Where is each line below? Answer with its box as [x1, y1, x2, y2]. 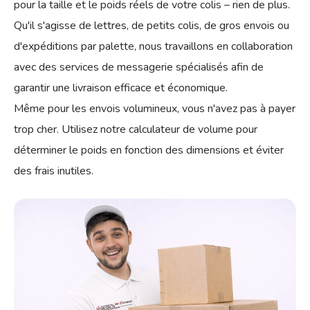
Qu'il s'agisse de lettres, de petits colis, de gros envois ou [14, 17, 289, 33]
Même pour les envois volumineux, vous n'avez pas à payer [14, 100, 295, 116]
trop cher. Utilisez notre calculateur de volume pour [14, 121, 257, 137]
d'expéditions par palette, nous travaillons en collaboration [14, 38, 293, 54]
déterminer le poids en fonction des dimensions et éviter [14, 142, 284, 158]
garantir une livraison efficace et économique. [14, 80, 228, 95]
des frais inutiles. [14, 163, 93, 179]
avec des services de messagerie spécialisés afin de [14, 59, 264, 75]
